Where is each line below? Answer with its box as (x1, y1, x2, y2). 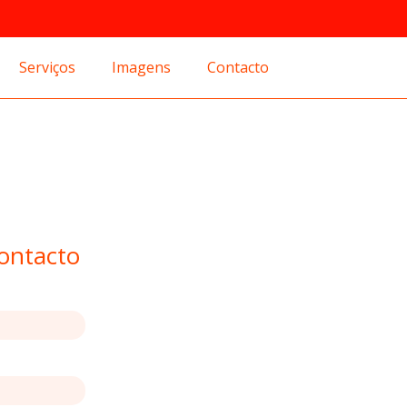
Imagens (112, 56, 171, 77)
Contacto (207, 56, 269, 77)
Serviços (19, 56, 75, 77)
